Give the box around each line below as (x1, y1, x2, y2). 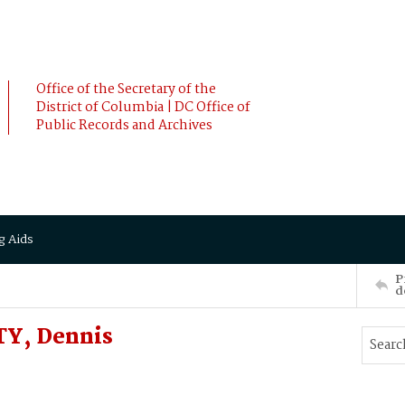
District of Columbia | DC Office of (36, 97, 250, 118)
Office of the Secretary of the (36, 79, 216, 100)
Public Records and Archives (36, 115, 212, 137)
